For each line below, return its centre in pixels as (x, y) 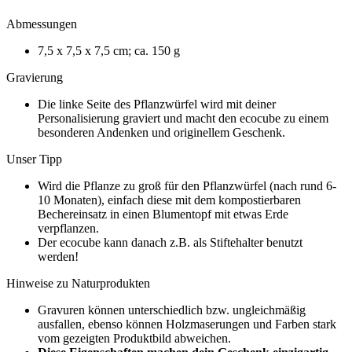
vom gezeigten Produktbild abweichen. (134, 338)
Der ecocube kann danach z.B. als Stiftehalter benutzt (170, 242)
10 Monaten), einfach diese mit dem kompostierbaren (169, 200)
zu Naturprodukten (103, 283)
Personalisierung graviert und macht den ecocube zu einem (183, 118)
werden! (58, 256)
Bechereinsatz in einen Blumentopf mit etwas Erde (163, 214)
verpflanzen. (68, 228)
